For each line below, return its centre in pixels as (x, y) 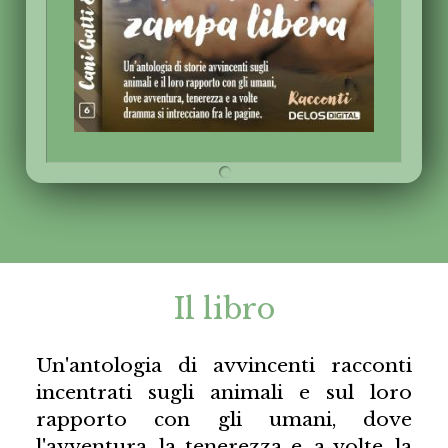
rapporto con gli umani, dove (224, 419)
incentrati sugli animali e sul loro (224, 392)
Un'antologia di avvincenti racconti (224, 365)
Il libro (224, 308)
